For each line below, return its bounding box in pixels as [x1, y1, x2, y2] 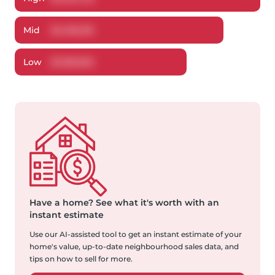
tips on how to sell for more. [29, 254, 133, 264]
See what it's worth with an [93, 197, 219, 209]
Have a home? [29, 197, 93, 209]
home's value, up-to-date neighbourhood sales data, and [29, 242, 239, 252]
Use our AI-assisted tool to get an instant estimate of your [29, 230, 242, 239]
